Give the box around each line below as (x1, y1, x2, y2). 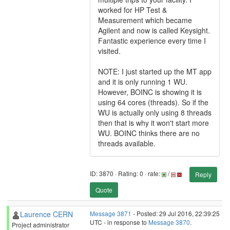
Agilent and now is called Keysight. (98, 25, 210, 35)
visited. (98, 46, 121, 56)
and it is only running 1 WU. (98, 76, 187, 87)
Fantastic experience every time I (98, 35, 206, 46)
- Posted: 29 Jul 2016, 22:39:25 (131, 209, 220, 218)
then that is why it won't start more (98, 118, 209, 128)
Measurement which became (98, 15, 192, 25)
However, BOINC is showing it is (98, 87, 202, 97)
